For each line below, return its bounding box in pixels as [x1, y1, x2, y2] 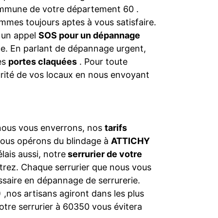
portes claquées [8, 56, 77, 67]
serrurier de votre [66, 149, 142, 159]
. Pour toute [77, 56, 127, 67]
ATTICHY [111, 136, 150, 146]
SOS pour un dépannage [38, 30, 140, 40]
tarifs [105, 123, 127, 133]
